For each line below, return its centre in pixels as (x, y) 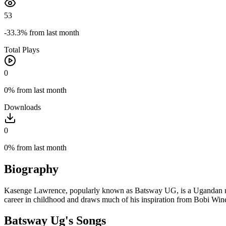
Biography (31, 169)
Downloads (22, 107)
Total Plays (22, 49)
